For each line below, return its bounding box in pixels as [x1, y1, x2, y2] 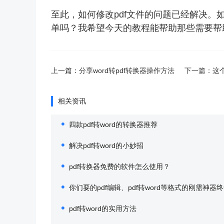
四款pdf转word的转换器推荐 [69, 120, 157, 128]
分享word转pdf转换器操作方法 [79, 66, 174, 74]
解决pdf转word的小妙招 [69, 141, 143, 149]
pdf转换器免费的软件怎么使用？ [69, 162, 170, 170]
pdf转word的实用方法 [69, 204, 136, 212]
